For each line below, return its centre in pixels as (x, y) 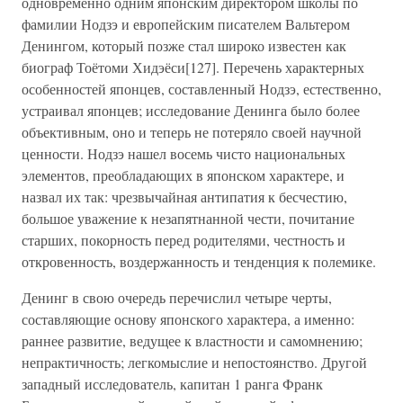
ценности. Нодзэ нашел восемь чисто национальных (184, 153)
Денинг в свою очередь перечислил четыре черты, (177, 297)
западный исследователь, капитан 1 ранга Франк (172, 384)
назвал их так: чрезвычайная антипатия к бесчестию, (184, 197)
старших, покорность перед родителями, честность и (184, 240)
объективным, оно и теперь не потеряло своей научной (192, 132)
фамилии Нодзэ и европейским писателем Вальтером (186, 24)
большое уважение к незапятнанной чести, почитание (188, 218)
